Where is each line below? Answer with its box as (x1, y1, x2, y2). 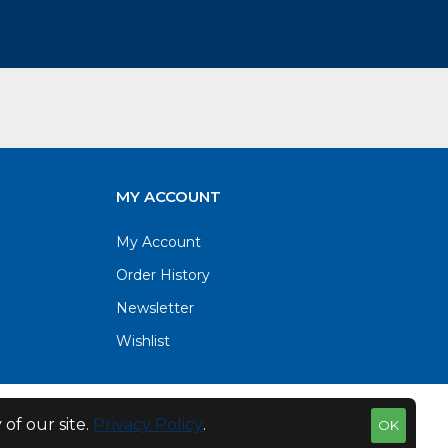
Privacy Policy (93, 415, 203, 434)
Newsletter (116, 298, 194, 317)
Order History (116, 265, 210, 284)
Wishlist (116, 331, 170, 350)
